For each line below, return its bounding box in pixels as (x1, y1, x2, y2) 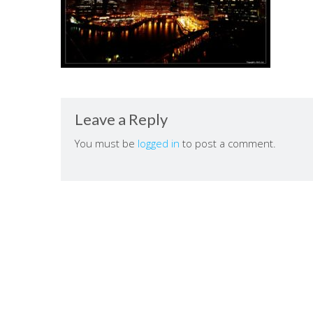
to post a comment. (180, 136, 276, 150)
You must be (75, 136, 138, 150)
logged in (138, 136, 180, 150)
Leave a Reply (75, 110, 168, 129)
